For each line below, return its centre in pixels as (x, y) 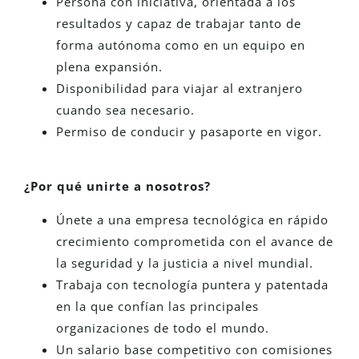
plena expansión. (109, 67)
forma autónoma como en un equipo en (181, 45)
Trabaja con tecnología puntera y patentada (192, 284)
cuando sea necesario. (125, 110)
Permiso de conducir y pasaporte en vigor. (189, 132)
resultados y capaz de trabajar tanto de (179, 24)
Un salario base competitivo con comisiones (194, 349)
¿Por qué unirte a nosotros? (117, 186)
